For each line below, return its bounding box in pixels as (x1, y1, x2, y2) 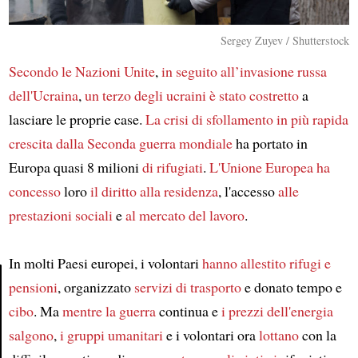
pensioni (8, 276, 58, 296)
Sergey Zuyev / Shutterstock (221, 32, 350, 48)
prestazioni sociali (8, 205, 113, 225)
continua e (155, 300, 221, 320)
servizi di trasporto (133, 276, 241, 296)
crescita (8, 133, 53, 153)
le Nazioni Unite (61, 61, 155, 81)
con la (298, 324, 336, 344)
